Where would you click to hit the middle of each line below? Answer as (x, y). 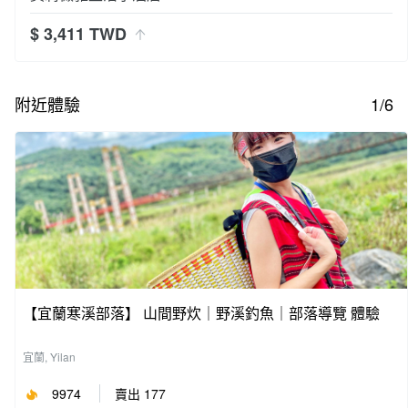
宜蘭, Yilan (49, 357)
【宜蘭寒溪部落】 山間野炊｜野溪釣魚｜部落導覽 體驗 (201, 313)
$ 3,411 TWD (81, 34)
